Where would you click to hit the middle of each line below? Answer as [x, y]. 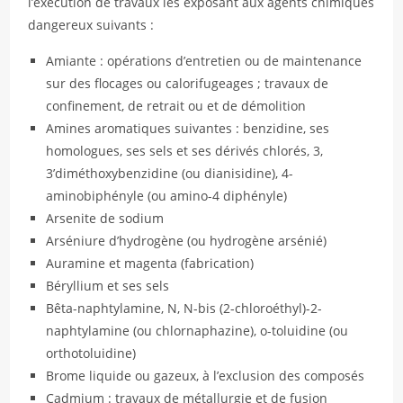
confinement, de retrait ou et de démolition [176, 106]
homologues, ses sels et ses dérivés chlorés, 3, [185, 151]
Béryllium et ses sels [108, 286]
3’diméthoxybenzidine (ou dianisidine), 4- [170, 173]
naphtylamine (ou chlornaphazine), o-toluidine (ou [197, 331]
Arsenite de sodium [105, 218]
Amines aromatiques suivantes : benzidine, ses [188, 128]
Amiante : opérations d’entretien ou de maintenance [204, 61]
